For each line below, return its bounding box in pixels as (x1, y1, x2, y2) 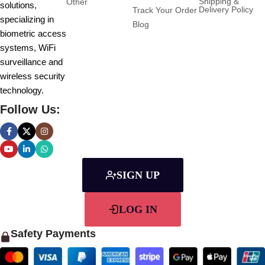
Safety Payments (11, 228, 96, 240)
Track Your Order (132, 5, 197, 15)
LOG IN (118, 203, 157, 216)
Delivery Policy (199, 4, 253, 14)
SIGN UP (116, 169, 160, 182)
